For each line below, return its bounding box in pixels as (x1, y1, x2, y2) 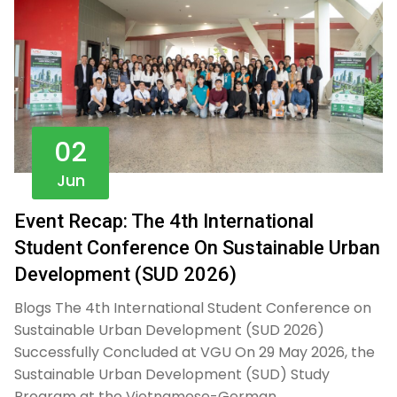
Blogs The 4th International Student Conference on (14, 297, 371, 318)
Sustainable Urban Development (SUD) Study (14, 363, 330, 385)
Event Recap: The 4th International (14, 209, 314, 232)
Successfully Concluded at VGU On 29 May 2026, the (14, 341, 375, 362)
